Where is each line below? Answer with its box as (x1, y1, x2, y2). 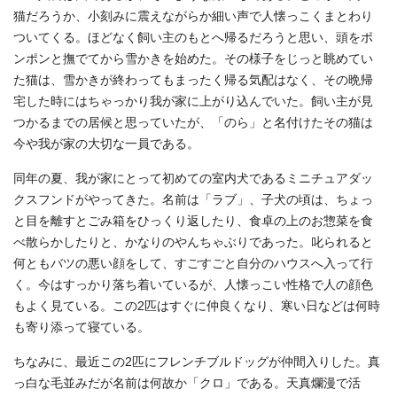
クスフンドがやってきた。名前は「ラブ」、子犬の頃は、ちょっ (13, 193, 373, 207)
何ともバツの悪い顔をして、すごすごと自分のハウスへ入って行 (13, 257, 373, 271)
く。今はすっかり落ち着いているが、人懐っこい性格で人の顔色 (13, 278, 373, 292)
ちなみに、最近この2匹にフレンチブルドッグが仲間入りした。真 (13, 355, 380, 370)
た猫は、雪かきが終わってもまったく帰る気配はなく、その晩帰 (13, 74, 373, 88)
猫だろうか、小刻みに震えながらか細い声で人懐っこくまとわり (13, 10, 373, 24)
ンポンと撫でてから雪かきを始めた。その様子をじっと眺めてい (13, 52, 373, 66)
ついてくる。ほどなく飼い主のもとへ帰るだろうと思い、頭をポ (13, 31, 373, 45)
